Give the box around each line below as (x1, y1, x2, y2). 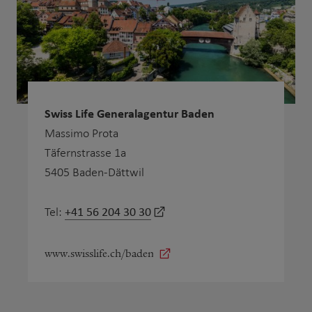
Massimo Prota (45, 127, 118, 140)
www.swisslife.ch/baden (45, 247, 154, 260)
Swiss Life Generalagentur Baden (45, 104, 214, 122)
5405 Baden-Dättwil (45, 166, 144, 179)
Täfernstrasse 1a (45, 146, 126, 159)
